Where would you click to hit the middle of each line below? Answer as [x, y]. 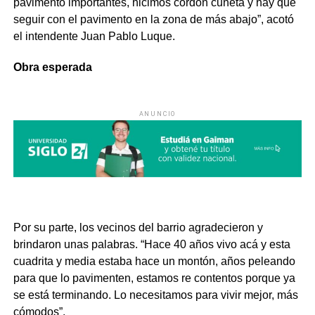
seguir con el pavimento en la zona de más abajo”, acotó [153, 19]
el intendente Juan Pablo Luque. [94, 36]
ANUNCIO [157, 114]
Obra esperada [52, 67]
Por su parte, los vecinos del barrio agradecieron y [138, 228]
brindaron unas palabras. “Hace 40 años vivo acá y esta [152, 245]
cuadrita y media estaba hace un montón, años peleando [154, 262]
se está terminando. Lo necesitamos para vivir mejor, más [155, 295]
